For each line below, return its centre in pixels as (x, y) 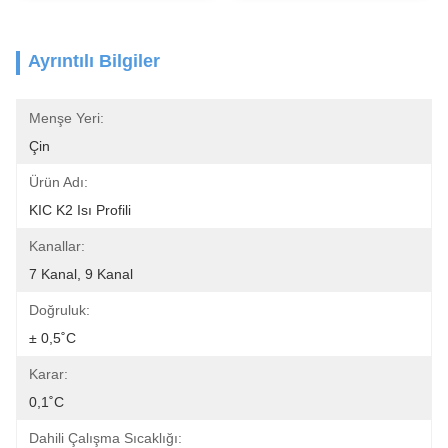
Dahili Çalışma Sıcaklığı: (105, 438)
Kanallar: (57, 246)
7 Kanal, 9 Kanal (81, 274)
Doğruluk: (59, 310)
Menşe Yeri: (66, 118)
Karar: (48, 374)
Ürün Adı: (58, 182)
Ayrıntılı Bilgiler (94, 61)
